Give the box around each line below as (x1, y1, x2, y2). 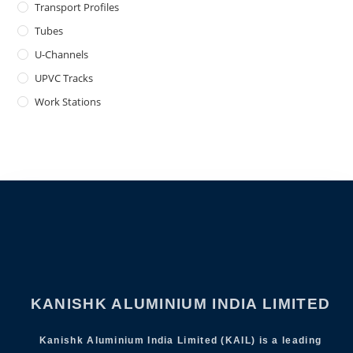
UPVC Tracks (35, 71, 94, 86)
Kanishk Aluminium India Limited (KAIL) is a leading (39, 335, 322, 347)
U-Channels (35, 47, 89, 62)
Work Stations (35, 95, 102, 110)
